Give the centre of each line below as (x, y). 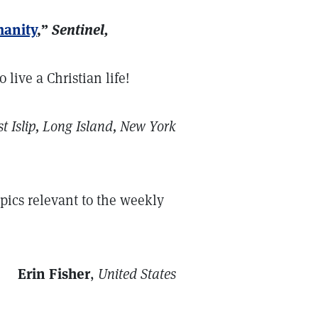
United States (137, 274)
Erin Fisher (54, 274)
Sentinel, (80, 30)
